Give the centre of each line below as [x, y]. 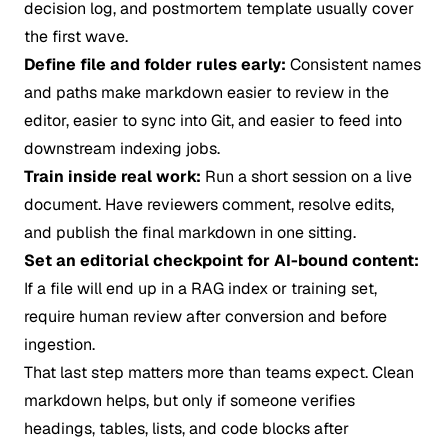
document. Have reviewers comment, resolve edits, [209, 204]
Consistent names [353, 64]
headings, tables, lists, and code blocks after [186, 428]
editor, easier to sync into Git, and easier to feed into [213, 120]
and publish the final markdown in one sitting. [190, 232]
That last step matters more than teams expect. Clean [219, 372]
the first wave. [76, 36]
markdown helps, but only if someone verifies [189, 400]
